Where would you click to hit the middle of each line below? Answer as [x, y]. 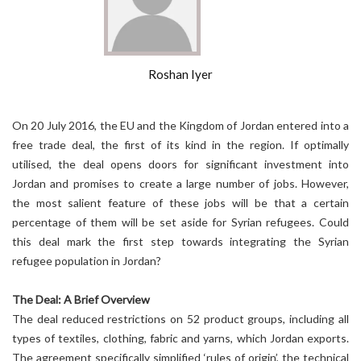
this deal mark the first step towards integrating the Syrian [180, 241]
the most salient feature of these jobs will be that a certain [180, 203]
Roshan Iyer [180, 74]
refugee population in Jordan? [87, 261]
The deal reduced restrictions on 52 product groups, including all [180, 319]
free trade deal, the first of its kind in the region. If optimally [180, 145]
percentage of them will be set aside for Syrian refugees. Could [180, 222]
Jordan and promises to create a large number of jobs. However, [180, 183]
